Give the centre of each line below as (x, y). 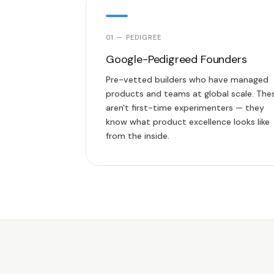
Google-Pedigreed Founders (176, 59)
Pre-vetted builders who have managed (187, 80)
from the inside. (138, 136)
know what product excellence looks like (188, 122)
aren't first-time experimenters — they (185, 108)
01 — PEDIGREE (134, 37)
